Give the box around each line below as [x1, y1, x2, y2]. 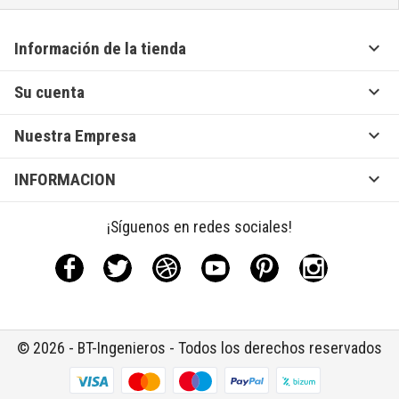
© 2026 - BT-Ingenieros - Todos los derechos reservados [17, 338, 382, 357]
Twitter [132, 255, 175, 273]
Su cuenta [14, 81, 85, 102]
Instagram [327, 255, 387, 273]
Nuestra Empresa [14, 125, 136, 146]
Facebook [83, 255, 140, 273]
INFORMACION [14, 168, 116, 190]
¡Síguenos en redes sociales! [107, 216, 292, 236]
